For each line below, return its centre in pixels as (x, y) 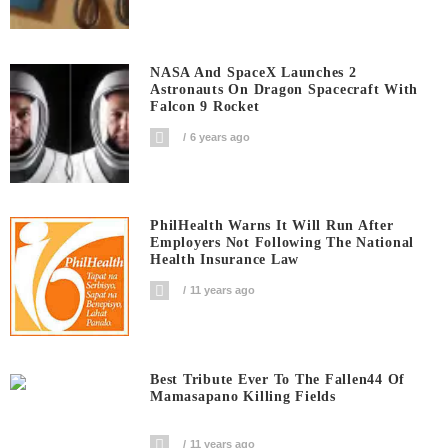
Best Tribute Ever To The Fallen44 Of (278, 379)
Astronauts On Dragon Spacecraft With (284, 89)
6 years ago (220, 136)
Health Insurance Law (225, 260)
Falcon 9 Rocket (205, 106)
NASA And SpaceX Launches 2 (253, 72)
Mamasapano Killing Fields (243, 396)
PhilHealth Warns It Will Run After (272, 226)
